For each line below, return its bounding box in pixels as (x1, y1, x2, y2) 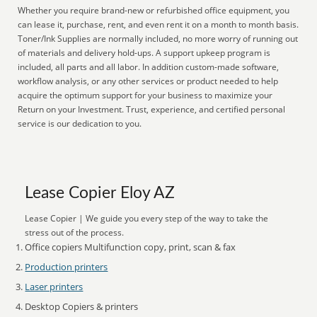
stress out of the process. (25, 226, 125, 238)
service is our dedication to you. (18, 117, 142, 129)
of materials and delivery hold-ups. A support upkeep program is (18, 47, 271, 59)
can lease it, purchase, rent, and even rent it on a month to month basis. (18, 18, 299, 30)
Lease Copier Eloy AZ (25, 185, 175, 201)
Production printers (25, 260, 108, 273)
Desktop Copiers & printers (25, 300, 139, 313)
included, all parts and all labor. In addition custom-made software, (18, 61, 279, 73)
